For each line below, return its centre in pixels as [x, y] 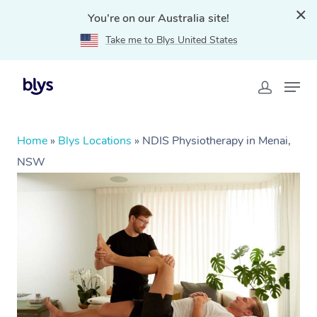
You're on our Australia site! [158, 18]
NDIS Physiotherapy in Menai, [217, 141]
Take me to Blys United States [171, 40]
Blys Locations [95, 141]
